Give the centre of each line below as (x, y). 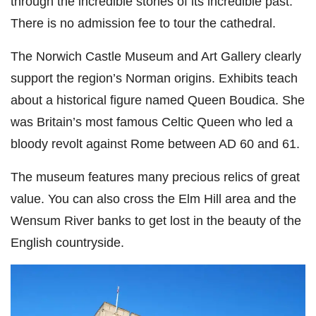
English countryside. (67, 243)
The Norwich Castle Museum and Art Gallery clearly (156, 56)
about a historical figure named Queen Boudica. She (158, 100)
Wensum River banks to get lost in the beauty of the (156, 221)
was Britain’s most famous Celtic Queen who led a (152, 122)
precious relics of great (236, 177)
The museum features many (91, 177)
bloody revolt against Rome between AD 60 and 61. (155, 144)
